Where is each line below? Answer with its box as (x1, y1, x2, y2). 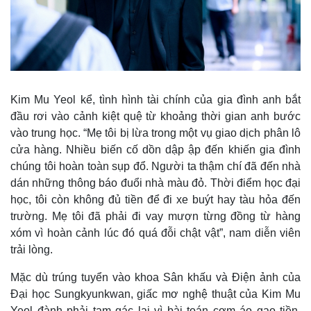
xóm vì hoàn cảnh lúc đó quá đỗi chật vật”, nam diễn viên (10, 226, 301, 239)
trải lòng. (10, 243, 53, 255)
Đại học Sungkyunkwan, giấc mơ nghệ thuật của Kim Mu (10, 287, 301, 300)
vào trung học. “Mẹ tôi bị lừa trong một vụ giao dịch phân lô (10, 126, 301, 139)
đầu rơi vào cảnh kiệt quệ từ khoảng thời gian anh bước (10, 110, 301, 122)
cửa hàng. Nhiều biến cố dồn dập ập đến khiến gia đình (10, 143, 301, 155)
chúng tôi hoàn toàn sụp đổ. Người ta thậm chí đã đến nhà (10, 160, 301, 172)
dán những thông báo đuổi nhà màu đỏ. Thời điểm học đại (10, 176, 301, 189)
